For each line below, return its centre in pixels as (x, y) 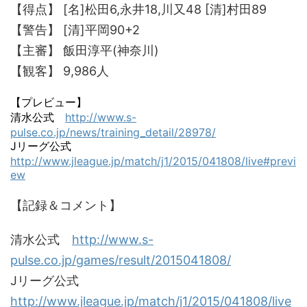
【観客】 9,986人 (60, 71)
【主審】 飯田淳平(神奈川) (85, 50)
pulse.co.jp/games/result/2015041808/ (121, 260)
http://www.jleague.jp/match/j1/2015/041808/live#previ (153, 161)
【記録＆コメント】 (66, 205)
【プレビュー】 (49, 102)
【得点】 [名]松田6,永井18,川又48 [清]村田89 (138, 9)
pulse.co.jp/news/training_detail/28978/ (113, 132)
